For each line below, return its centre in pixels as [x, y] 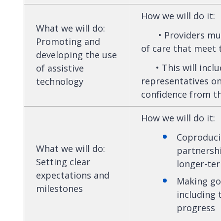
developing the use [76, 55]
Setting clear [63, 162]
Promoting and [68, 41]
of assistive [60, 68]
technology [60, 81]
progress [196, 207]
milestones [59, 188]
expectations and [73, 175]
